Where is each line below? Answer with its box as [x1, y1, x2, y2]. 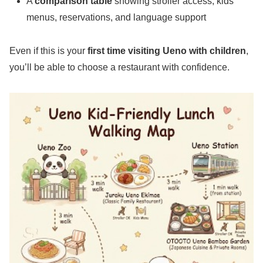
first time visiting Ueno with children [87, 46, 246, 56]
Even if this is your [9, 46, 87, 56]
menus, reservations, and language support [26, 12, 207, 23]
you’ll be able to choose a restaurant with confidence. [9, 62, 230, 73]
